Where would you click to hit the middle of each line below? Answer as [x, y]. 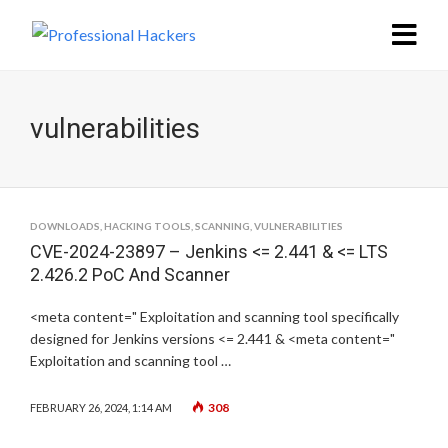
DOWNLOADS [65, 226]
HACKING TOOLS [147, 226]
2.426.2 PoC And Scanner [130, 274]
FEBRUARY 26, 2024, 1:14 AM [101, 407]
